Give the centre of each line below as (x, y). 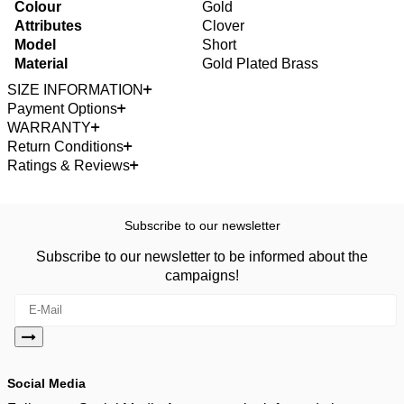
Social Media (46, 383)
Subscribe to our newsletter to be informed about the (202, 256)
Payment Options (62, 108)
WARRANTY (49, 127)
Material (41, 63)
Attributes (48, 25)
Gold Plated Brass (260, 63)
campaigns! (202, 275)
